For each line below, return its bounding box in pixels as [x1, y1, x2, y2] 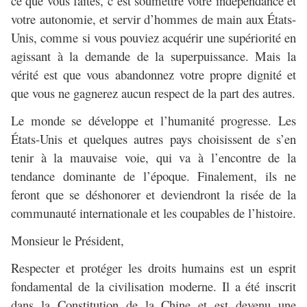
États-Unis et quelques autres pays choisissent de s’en [11, 130, 296, 148]
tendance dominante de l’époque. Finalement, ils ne [11, 167, 296, 185]
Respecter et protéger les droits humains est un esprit [11, 259, 296, 277]
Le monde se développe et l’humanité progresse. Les [11, 112, 296, 130]
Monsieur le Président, [11, 232, 124, 249]
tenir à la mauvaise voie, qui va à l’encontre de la [11, 149, 296, 167]
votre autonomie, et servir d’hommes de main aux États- [11, 10, 296, 28]
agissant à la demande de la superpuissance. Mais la [11, 47, 296, 65]
